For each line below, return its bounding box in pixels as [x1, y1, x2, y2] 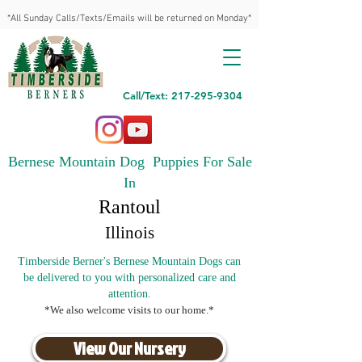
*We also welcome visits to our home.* [44, 304, 214, 316]
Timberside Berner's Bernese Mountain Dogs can [18, 255, 241, 267]
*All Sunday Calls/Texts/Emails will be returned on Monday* [7, 13, 251, 24]
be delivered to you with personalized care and [23, 271, 236, 284]
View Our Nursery [73, 336, 186, 360]
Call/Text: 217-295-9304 [123, 89, 242, 102]
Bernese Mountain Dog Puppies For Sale [7, 154, 252, 170]
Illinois [105, 223, 154, 242]
